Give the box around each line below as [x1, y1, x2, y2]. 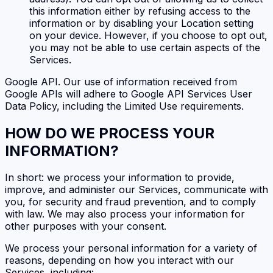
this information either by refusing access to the [29, 4, 250, 17]
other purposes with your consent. [5, 220, 166, 233]
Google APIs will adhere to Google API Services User [5, 87, 252, 100]
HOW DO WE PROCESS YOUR [5, 124, 214, 142]
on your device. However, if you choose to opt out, [29, 29, 268, 41]
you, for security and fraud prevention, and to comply [5, 196, 256, 208]
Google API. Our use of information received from [5, 75, 237, 88]
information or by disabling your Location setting [29, 16, 253, 29]
